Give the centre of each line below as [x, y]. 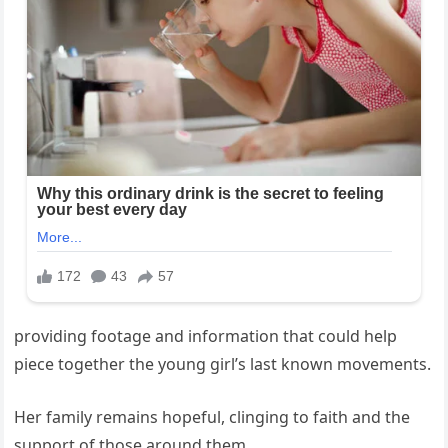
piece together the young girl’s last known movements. [223, 364]
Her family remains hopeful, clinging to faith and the [212, 417]
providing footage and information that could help [206, 336]
